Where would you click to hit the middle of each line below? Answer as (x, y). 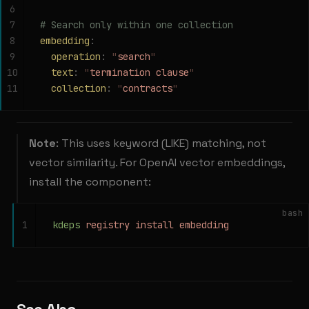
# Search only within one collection (137, 25)
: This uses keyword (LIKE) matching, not (161, 143)
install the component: (90, 182)
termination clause (139, 72)
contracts (148, 88)
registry (105, 225)
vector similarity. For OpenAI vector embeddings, (157, 162)
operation (70, 57)
